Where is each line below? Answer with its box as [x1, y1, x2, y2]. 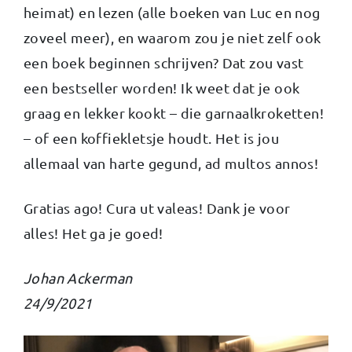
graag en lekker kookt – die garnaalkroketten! [24, 104, 324, 121]
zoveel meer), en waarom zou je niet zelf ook [24, 28, 321, 46]
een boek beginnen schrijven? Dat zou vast [24, 53, 304, 71]
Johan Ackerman [24, 269, 133, 286]
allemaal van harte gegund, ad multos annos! [24, 154, 319, 171]
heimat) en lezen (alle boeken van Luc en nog [24, 3, 321, 20]
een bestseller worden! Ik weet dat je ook [24, 79, 300, 96]
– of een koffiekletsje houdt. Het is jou [24, 129, 279, 146]
